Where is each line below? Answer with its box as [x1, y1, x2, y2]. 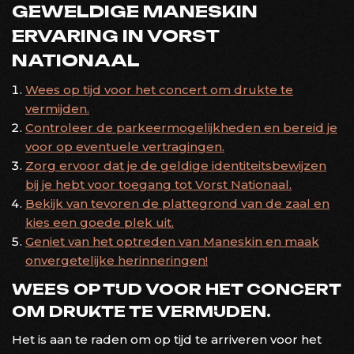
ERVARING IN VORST [12, 24, 219, 46]
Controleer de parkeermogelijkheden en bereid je [25, 119, 337, 135]
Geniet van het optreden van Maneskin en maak [25, 233, 319, 249]
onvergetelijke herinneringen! [25, 252, 208, 268]
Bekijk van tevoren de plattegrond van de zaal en [25, 195, 330, 211]
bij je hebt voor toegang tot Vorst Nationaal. [25, 176, 292, 192]
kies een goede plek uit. [25, 214, 174, 230]
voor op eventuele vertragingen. [25, 138, 224, 154]
